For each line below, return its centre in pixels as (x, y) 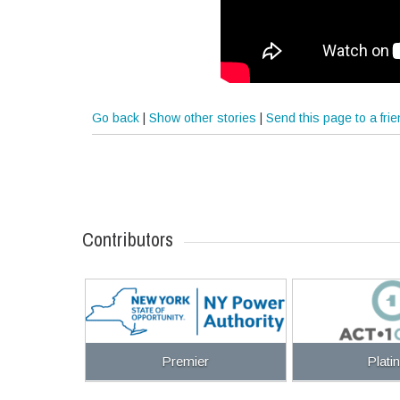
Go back (116, 117)
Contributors (127, 239)
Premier (186, 361)
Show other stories (203, 117)
